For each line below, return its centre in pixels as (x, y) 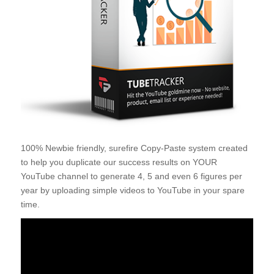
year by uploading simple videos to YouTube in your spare (132, 190)
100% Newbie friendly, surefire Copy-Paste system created (134, 148)
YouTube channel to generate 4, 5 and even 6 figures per (131, 176)
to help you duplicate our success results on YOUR (119, 162)
